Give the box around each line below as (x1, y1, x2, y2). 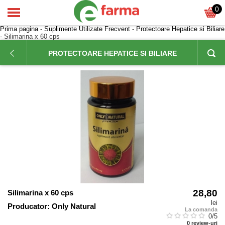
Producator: (8, 202, 50, 210)
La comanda (185, 206, 217, 212)
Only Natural (52, 202, 96, 210)
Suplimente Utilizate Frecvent (44, 25, 130, 33)
